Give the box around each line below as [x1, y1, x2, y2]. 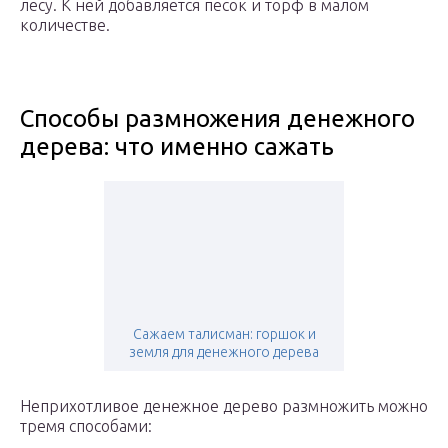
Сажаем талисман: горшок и [132, 326, 316, 343]
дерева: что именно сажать [20, 133, 334, 161]
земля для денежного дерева [129, 344, 319, 361]
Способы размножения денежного [20, 105, 415, 133]
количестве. [20, 16, 110, 35]
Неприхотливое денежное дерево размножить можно [20, 397, 428, 416]
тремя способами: [20, 417, 152, 436]
